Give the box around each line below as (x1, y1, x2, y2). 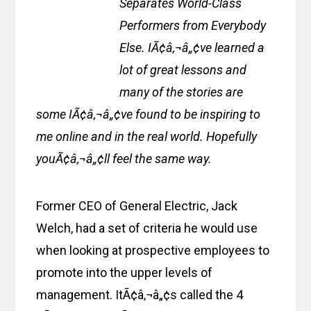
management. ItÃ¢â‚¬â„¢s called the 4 (36, 287, 244, 303)
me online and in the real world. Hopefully (36, 129, 258, 144)
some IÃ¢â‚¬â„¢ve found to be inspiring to (36, 107, 261, 122)
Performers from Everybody (119, 18, 267, 33)
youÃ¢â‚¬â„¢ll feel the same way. (36, 151, 212, 167)
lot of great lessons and (119, 62, 247, 78)
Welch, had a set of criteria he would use (36, 221, 258, 236)
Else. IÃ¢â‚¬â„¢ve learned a (119, 40, 265, 56)
